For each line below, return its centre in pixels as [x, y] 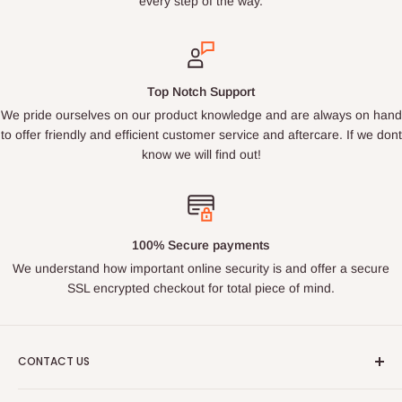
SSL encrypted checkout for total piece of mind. [201, 288]
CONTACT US [54, 361]
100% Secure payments [201, 245]
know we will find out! [201, 154]
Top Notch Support [201, 92]
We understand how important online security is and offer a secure [201, 268]
